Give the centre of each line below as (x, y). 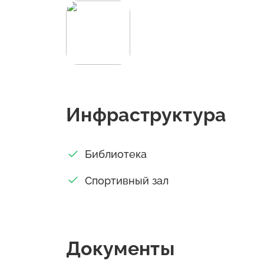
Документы (120, 249)
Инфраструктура (146, 115)
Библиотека (116, 154)
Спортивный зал (127, 180)
